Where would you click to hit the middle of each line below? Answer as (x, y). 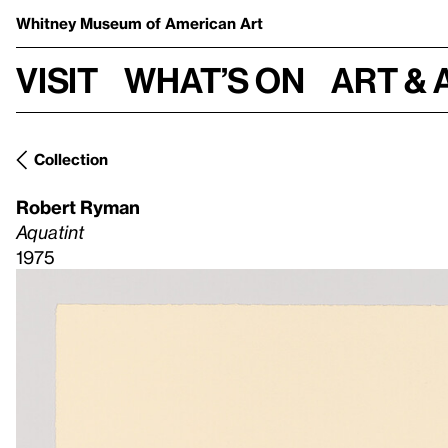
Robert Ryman (78, 206)
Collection (71, 159)
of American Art (204, 23)
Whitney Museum (81, 23)
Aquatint (50, 231)
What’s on (214, 79)
